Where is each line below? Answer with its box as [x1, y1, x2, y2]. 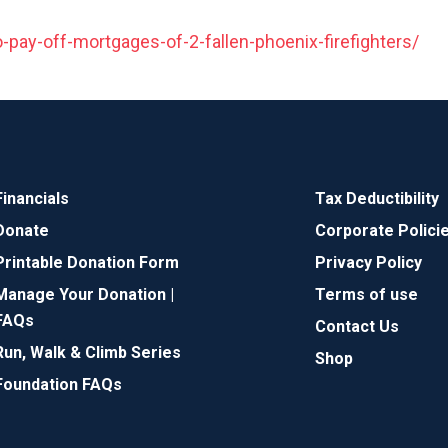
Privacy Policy [315, 253, 423, 272]
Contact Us [315, 317, 400, 336]
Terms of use [315, 285, 419, 304]
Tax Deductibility [315, 189, 440, 208]
